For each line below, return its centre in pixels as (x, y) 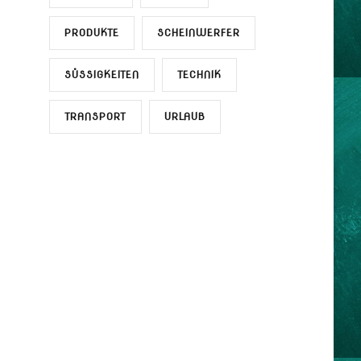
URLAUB (185, 116)
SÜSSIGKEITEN (98, 74)
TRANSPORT (95, 116)
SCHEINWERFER (198, 32)
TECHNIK (199, 74)
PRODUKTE (91, 32)
